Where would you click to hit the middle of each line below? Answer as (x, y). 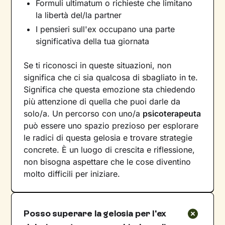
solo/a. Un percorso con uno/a (83, 113)
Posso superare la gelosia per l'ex (95, 213)
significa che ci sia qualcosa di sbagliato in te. (111, 77)
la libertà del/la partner (79, 15)
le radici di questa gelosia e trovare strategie (108, 137)
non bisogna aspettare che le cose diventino (107, 161)
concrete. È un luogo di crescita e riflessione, (109, 149)
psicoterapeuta (172, 113)
